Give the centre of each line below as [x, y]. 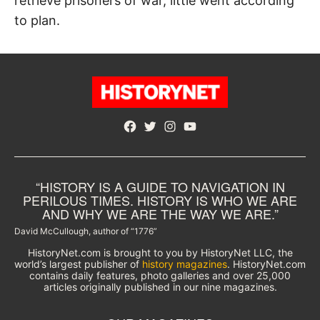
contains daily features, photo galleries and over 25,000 [160, 276]
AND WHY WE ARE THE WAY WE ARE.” [160, 214]
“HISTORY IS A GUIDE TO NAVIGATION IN [160, 187]
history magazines [185, 264]
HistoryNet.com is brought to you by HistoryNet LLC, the [160, 253]
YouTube [205, 127]
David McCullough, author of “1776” [86, 231]
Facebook [149, 127]
